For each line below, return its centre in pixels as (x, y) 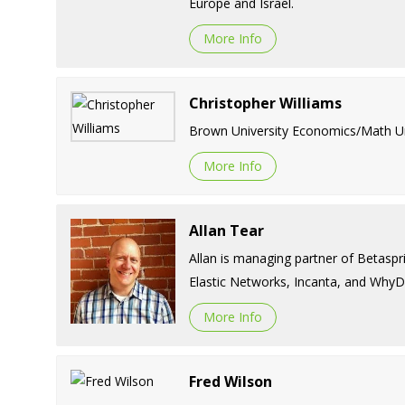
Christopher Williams (265, 103)
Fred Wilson (230, 381)
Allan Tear (226, 230)
